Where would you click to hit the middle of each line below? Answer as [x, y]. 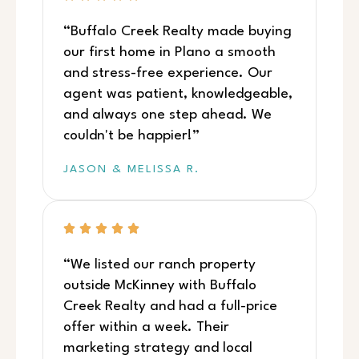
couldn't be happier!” [131, 136]
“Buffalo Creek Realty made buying [177, 32]
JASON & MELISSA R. [131, 169]
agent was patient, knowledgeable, [178, 95]
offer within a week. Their [146, 328]
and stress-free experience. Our [168, 74]
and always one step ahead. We [167, 115]
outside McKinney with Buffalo [160, 286]
